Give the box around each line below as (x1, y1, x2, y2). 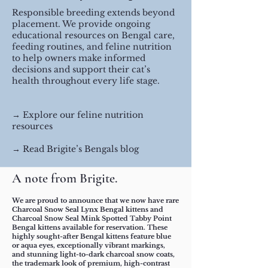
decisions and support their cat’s (12, 64, 150, 75)
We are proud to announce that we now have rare (12, 196, 179, 205)
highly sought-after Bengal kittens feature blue (12, 232, 171, 241)
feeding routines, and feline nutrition (12, 41, 172, 53)
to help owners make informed (12, 53, 145, 64)
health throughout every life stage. (12, 75, 160, 87)
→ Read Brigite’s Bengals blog (12, 144, 139, 155)
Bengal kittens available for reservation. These (12, 223, 167, 232)
